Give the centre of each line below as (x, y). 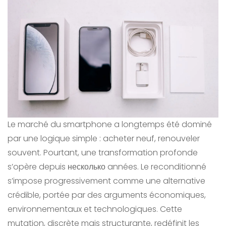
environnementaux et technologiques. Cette (95, 209)
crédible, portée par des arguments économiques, (107, 195)
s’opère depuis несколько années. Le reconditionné (107, 167)
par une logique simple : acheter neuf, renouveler (104, 139)
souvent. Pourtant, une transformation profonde (103, 153)
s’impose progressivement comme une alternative (106, 181)
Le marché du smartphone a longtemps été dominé (110, 125)
